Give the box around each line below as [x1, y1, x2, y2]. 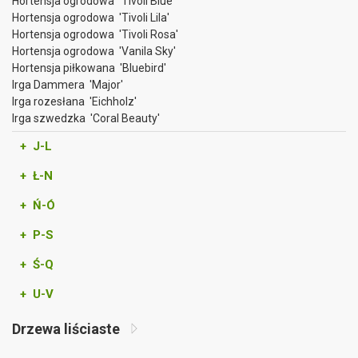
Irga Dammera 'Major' [12, 78, 123, 91]
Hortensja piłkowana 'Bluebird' [12, 62, 166, 74]
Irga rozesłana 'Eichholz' [12, 95, 137, 108]
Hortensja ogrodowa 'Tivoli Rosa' [12, 28, 178, 41]
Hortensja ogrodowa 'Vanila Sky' [12, 45, 176, 58]
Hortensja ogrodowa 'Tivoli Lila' [12, 11, 169, 24]
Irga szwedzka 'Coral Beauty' [12, 112, 160, 125]
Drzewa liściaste [12, 320, 123, 337]
